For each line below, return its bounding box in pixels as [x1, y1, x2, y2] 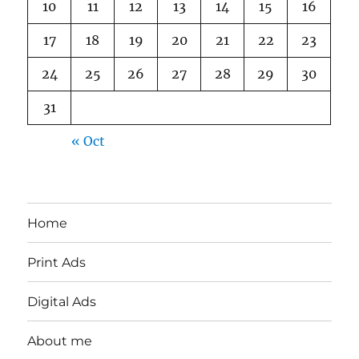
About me [27, 333, 93, 349]
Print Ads [27, 254, 87, 270]
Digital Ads [27, 293, 97, 309]
